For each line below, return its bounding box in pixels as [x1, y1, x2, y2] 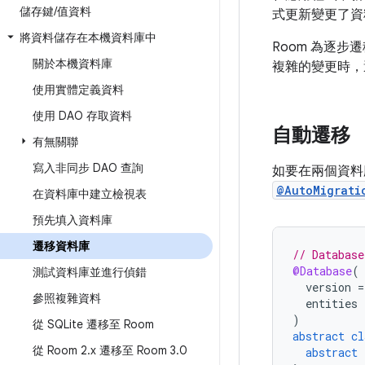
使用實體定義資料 [33, 82, 124, 97]
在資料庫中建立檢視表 [33, 187, 147, 201]
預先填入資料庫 [33, 213, 112, 227]
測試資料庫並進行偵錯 [33, 265, 147, 279]
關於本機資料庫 [33, 56, 112, 71]
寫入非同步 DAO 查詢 [33, 161, 143, 175]
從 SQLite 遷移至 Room [33, 317, 154, 332]
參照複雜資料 [33, 291, 101, 306]
